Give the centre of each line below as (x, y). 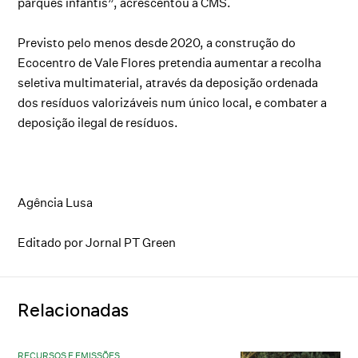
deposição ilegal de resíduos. (98, 122)
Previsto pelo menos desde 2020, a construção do (157, 42)
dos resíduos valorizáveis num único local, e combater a (173, 102)
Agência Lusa (56, 202)
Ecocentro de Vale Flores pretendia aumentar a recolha (170, 62)
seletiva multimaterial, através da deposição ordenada (168, 82)
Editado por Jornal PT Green (97, 242)
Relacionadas (74, 310)
